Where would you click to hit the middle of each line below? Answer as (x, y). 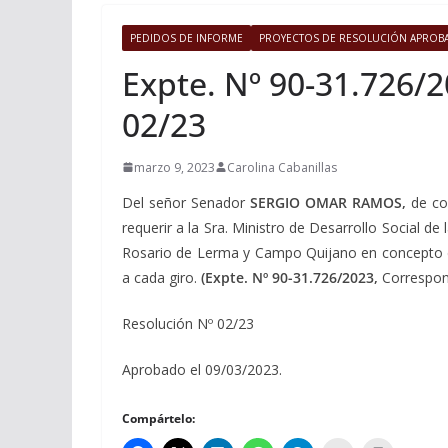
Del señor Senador (186, 202)
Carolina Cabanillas (282, 167)
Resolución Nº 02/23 (188, 323)
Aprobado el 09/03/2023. (202, 369)
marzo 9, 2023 (174, 167)
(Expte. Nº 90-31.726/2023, (291, 277)
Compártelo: (158, 418)
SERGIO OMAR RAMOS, (330, 202)
